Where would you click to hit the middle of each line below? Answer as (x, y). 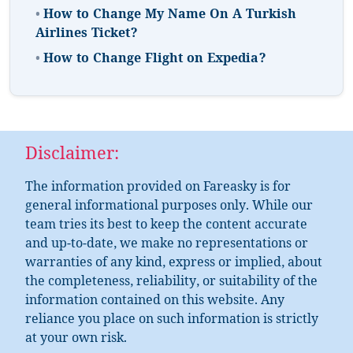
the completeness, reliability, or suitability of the (171, 283)
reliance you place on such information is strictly (172, 321)
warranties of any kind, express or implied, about (174, 264)
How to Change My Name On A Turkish (170, 16)
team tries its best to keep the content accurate (166, 226)
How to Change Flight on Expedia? (155, 60)
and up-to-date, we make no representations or (167, 245)
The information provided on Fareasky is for (158, 188)
